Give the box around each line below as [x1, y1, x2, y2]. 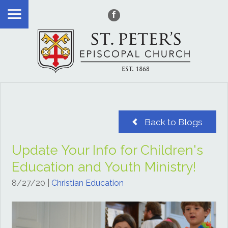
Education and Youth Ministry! [12, 159, 196, 175]
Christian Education [51, 178, 124, 188]
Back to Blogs [142, 117, 203, 127]
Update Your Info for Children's [12, 142, 204, 158]
